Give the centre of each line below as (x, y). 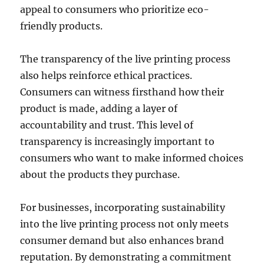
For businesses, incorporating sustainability (123, 207)
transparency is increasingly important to (118, 141)
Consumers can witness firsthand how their (122, 92)
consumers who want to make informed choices (132, 158)
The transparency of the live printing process (126, 59)
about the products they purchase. (100, 174)
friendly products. (62, 26)
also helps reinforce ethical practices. (106, 75)
